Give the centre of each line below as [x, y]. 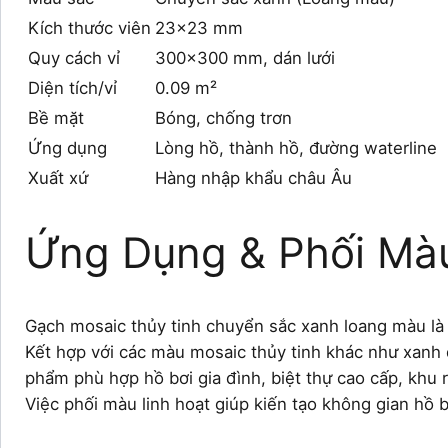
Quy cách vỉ [74, 57]
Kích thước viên [89, 27]
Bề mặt [56, 117]
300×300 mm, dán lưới [245, 57]
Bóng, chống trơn [223, 117]
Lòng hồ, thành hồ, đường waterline [296, 147]
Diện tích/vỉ [72, 87]
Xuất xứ [58, 177]
